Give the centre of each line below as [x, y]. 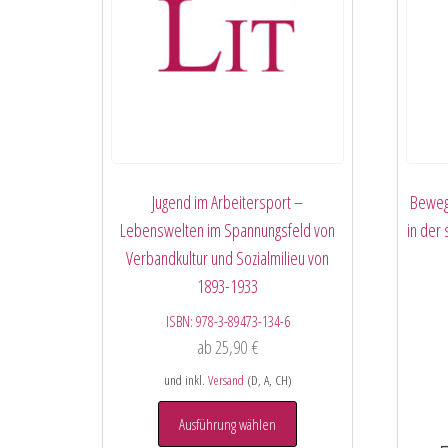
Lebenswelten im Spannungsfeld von [228, 230]
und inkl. [185, 380]
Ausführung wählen [228, 424]
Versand [225, 380]
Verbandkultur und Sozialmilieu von [228, 258]
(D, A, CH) [267, 380]
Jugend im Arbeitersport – [228, 202]
